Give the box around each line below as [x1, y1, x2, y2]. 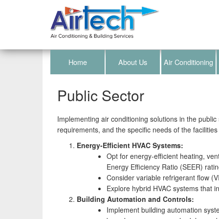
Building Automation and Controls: [77, 194, 194, 204]
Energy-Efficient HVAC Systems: [77, 140, 183, 150]
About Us [118, 57, 148, 67]
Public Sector [57, 85, 144, 106]
